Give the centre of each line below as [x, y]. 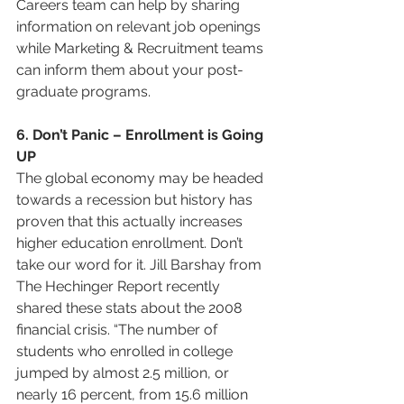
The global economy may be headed [142, 178]
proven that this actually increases [131, 221]
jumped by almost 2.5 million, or [124, 373]
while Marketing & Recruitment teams [142, 48]
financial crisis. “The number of [119, 330]
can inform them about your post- [130, 70]
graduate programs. [83, 92]
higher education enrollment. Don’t [131, 243]
